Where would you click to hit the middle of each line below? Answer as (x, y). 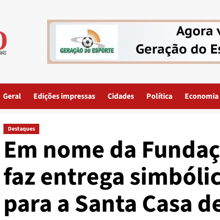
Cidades (121, 96)
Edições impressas (64, 96)
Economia (202, 96)
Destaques (21, 129)
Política (159, 96)
